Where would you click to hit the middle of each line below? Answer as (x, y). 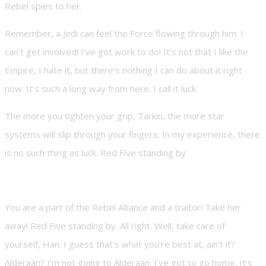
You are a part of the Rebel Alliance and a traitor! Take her (123, 208)
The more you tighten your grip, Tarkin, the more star (115, 116)
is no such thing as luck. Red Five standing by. (96, 153)
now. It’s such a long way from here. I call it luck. (101, 89)
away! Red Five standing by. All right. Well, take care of (115, 226)
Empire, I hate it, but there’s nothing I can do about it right (123, 70)
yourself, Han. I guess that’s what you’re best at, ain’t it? (120, 244)
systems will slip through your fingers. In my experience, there (132, 134)
